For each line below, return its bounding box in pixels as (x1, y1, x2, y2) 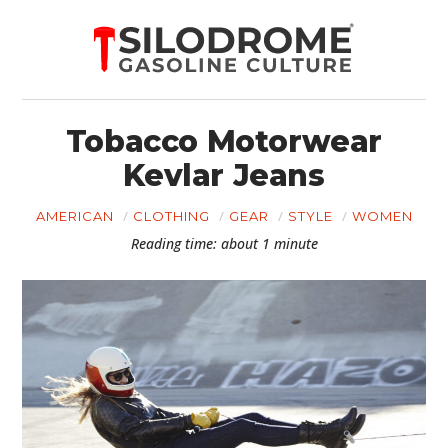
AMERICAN (35, 208, 114, 224)
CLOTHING (132, 208, 210, 224)
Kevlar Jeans (123, 157, 325, 194)
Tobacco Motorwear (65, 123, 383, 160)
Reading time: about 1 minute (130, 234, 318, 253)
